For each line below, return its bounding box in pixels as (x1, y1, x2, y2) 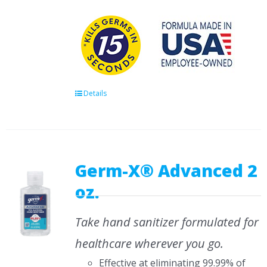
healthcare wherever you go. (74, 235, 223, 252)
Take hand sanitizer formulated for (74, 214, 259, 230)
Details (83, 88, 107, 98)
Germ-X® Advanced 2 (74, 159, 257, 182)
